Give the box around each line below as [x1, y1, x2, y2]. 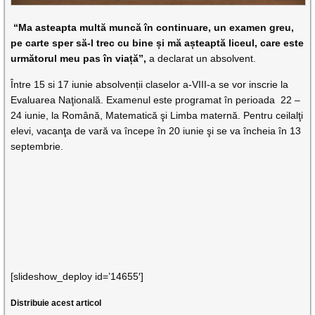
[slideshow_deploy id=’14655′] [11, 271, 144, 283]
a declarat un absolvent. [149, 53, 257, 65]
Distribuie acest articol [11, 298, 102, 309]
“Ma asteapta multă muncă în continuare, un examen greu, [11, 22, 295, 34]
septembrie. [11, 141, 64, 153]
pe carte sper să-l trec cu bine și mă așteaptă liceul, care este [11, 37, 304, 49]
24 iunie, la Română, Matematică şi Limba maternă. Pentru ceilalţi [11, 110, 304, 122]
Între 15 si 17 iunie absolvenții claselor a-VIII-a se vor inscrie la [11, 79, 289, 91]
